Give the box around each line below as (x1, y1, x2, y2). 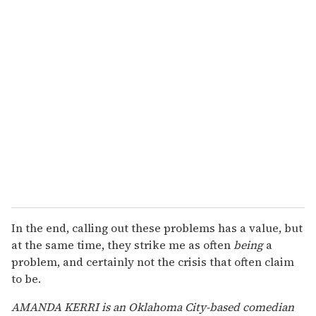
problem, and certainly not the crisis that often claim (11, 254, 294, 270)
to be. (11, 271, 41, 287)
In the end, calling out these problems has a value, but (11, 220, 303, 236)
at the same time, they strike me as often (11, 237, 233, 253)
